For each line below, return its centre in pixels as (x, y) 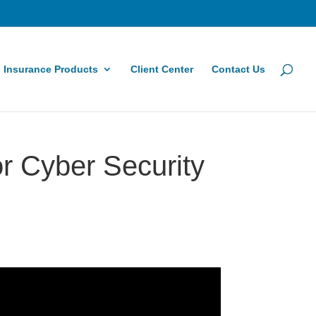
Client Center (162, 69)
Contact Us (238, 69)
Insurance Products (51, 69)
